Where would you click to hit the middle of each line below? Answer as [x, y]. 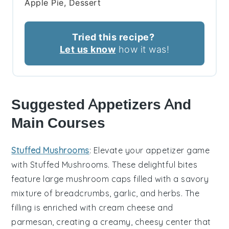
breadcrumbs [82, 193]
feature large [39, 179]
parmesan [32, 222]
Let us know [88, 50]
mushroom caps [99, 179]
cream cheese [127, 208]
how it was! [143, 50]
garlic [125, 193]
